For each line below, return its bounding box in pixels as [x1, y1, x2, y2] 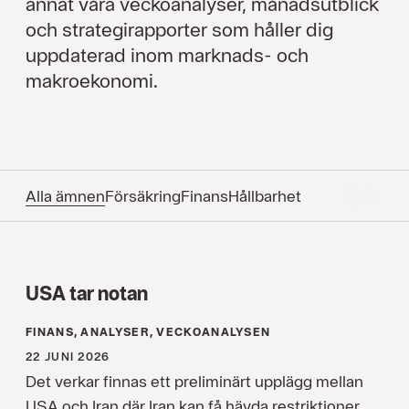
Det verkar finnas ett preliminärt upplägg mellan [26, 372, 363, 392]
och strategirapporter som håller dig [26, 17, 333, 42]
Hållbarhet [228, 186, 301, 206]
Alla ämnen [26, 186, 105, 206]
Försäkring [105, 186, 181, 206]
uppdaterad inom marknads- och [26, 43, 309, 68]
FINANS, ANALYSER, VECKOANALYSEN [26, 325, 271, 340]
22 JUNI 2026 [26, 350, 110, 364]
